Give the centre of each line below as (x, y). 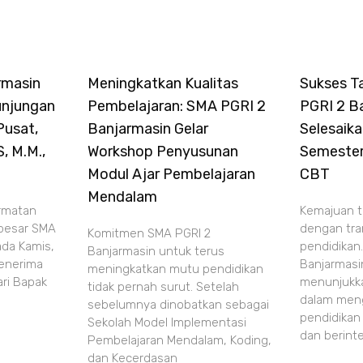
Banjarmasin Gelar (147, 129)
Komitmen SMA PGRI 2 (149, 233)
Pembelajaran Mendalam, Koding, (179, 340)
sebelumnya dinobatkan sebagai (178, 305)
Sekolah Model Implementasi (167, 322)
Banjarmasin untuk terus (156, 251)
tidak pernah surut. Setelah (163, 287)
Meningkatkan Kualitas (162, 83)
